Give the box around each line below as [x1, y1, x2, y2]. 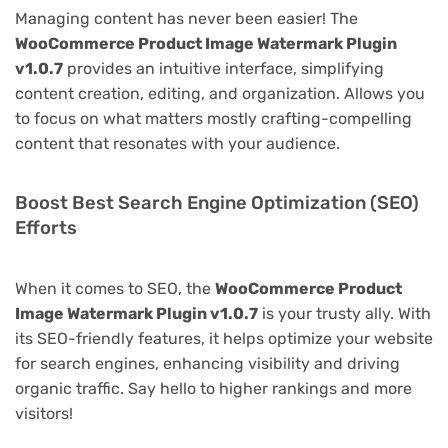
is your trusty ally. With [258, 303, 431, 323]
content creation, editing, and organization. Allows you [15, 83, 425, 103]
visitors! [15, 403, 73, 423]
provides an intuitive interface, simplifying [63, 58, 384, 78]
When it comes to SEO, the [15, 278, 215, 298]
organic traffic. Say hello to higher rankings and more [15, 378, 412, 398]
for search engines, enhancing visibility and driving [15, 353, 400, 373]
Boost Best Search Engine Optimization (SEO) [15, 191, 419, 214]
